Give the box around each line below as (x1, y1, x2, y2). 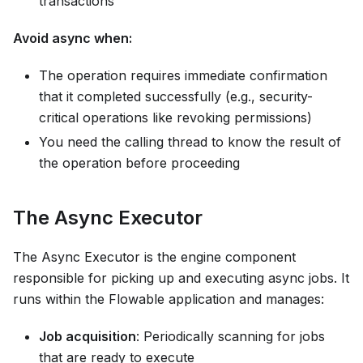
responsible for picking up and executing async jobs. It (13, 270, 349, 287)
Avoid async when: (13, 30, 132, 47)
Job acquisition (39, 328, 136, 345)
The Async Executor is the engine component (13, 249, 296, 266)
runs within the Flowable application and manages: (13, 291, 324, 308)
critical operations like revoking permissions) (39, 109, 312, 126)
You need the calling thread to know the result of (39, 134, 341, 151)
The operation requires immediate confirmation (39, 67, 327, 84)
